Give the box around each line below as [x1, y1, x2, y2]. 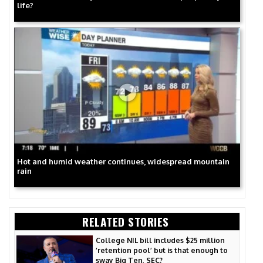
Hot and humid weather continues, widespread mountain [17, 156, 230, 166]
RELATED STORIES [82, 213, 169, 230]
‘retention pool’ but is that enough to [96, 246, 228, 255]
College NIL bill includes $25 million [96, 236, 225, 245]
